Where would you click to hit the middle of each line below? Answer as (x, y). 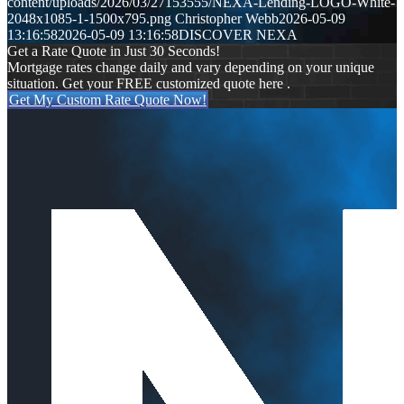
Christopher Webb (227, 19)
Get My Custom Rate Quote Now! (108, 100)
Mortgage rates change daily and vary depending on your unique (191, 68)
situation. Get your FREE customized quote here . (149, 84)
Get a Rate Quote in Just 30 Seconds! (114, 51)
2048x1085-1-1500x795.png (89, 19)
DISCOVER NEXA (238, 35)
